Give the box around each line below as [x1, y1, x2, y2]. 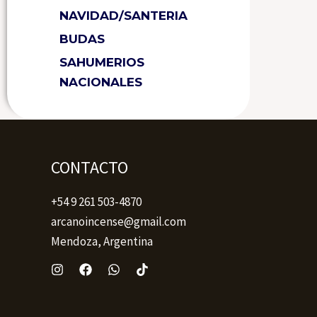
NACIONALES [59, 75, 142, 90]
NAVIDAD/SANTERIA [59, 8, 188, 23]
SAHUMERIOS [59, 55, 144, 70]
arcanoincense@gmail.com [51, 214, 186, 230]
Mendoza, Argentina [51, 234, 153, 250]
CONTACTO [51, 156, 128, 178]
